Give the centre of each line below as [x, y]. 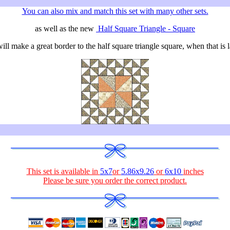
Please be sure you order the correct [102, 180]
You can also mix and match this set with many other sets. [115, 11]
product [172, 180]
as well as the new [65, 28]
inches [193, 171]
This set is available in [63, 171]
